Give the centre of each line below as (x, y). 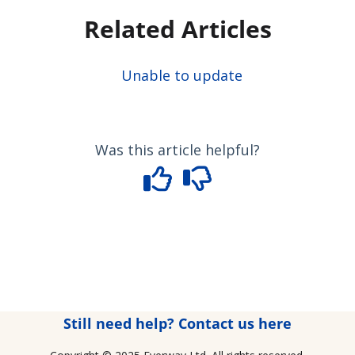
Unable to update (181, 75)
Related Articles (177, 29)
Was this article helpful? (177, 150)
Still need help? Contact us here (177, 323)
